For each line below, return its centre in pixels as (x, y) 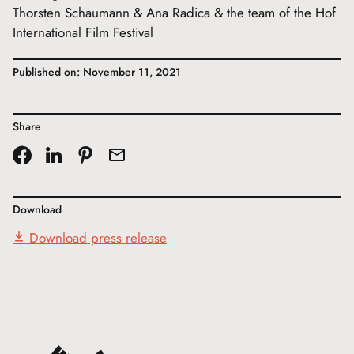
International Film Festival (83, 33)
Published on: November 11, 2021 (97, 72)
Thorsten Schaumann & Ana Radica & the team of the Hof (174, 13)
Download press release (98, 238)
